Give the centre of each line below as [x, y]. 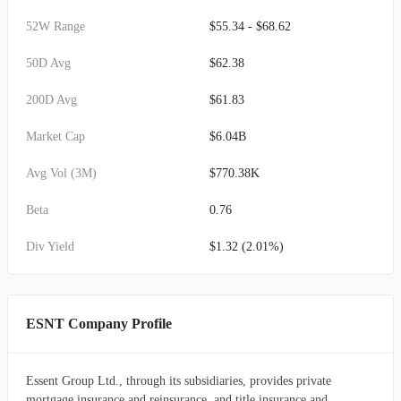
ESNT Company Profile [99, 324]
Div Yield [50, 247]
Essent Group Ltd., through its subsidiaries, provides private [179, 381]
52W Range [55, 26]
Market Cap [55, 137]
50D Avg [48, 63]
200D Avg [51, 100]
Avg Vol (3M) [61, 173]
